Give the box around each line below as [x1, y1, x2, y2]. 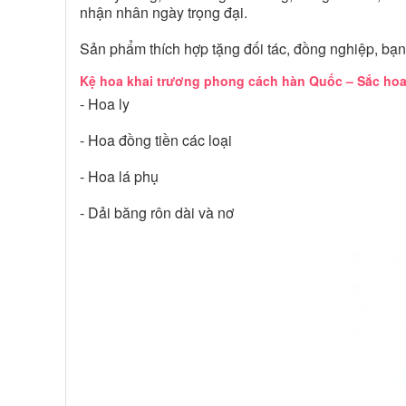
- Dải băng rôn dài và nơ [80, 202, 234, 223]
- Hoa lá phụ [80, 166, 159, 187]
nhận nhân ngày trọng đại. [80, 2, 247, 23]
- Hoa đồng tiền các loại [80, 130, 232, 150]
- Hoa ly [80, 93, 130, 114]
